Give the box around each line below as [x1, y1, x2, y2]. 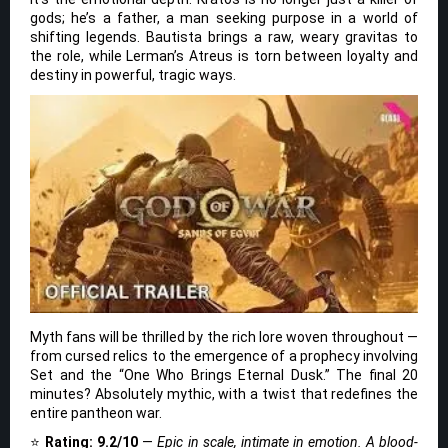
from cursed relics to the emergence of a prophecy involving [30, 347, 418, 364]
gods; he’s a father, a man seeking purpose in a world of [30, 9, 418, 26]
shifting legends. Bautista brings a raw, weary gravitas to [30, 28, 418, 45]
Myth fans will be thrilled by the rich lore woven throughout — [30, 328, 418, 345]
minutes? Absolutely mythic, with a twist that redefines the [30, 385, 418, 402]
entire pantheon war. [30, 404, 162, 421]
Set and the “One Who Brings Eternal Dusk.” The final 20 [30, 366, 418, 383]
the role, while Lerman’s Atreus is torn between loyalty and [30, 47, 418, 64]
